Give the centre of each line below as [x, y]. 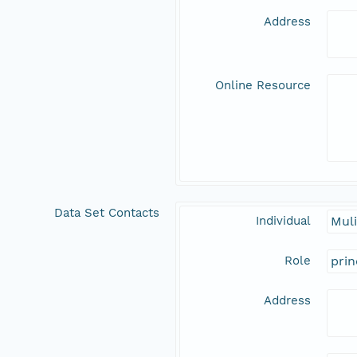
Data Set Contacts [107, 213]
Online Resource [263, 86]
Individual [283, 221]
